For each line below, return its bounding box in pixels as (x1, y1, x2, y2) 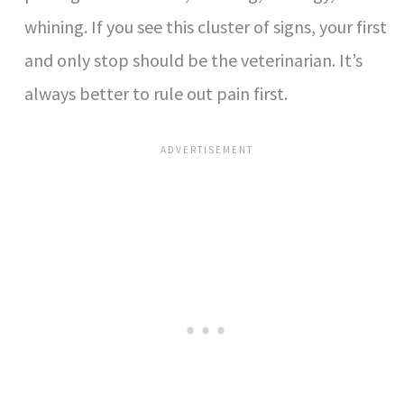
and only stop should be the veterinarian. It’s (24, 49, 363, 72)
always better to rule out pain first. (24, 82, 289, 106)
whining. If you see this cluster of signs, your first (24, 15, 388, 39)
